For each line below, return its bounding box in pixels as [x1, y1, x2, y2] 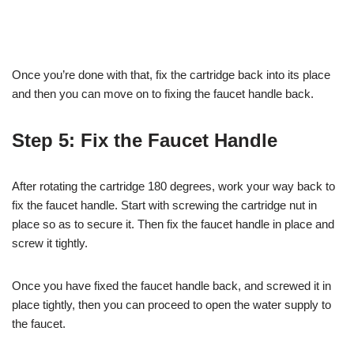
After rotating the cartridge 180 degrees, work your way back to [12, 179, 335, 193]
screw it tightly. [12, 235, 88, 250]
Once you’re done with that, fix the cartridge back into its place [12, 67, 330, 81]
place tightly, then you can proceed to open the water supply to [12, 297, 331, 311]
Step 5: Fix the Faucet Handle [12, 129, 277, 151]
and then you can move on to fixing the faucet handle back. [12, 86, 314, 100]
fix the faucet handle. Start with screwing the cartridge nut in [12, 198, 317, 212]
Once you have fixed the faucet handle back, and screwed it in [12, 278, 331, 292]
